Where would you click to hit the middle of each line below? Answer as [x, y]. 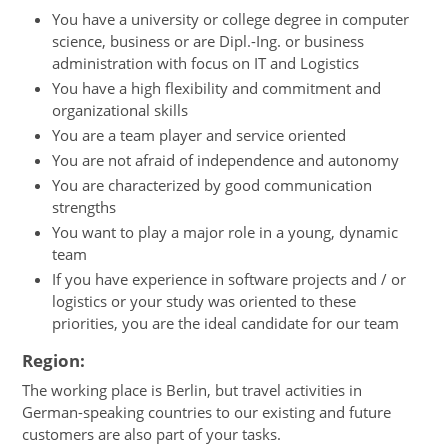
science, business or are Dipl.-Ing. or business [208, 40]
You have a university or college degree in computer [231, 18]
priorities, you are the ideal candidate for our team [226, 322]
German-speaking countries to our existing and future [207, 412]
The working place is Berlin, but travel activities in [192, 390]
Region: [54, 361]
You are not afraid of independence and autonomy [226, 159]
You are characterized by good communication [212, 184]
